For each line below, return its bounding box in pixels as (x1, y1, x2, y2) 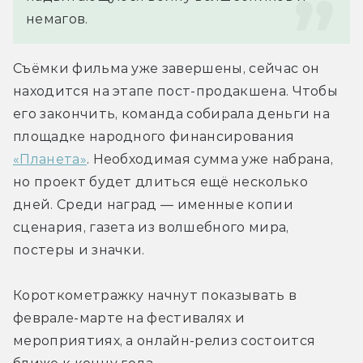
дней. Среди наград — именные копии (13, 196, 293, 212)
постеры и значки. (13, 241, 145, 258)
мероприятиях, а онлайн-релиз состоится (13, 332, 316, 348)
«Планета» (13, 151, 87, 167)
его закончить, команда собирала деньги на (13, 105, 331, 122)
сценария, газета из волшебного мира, (13, 219, 289, 235)
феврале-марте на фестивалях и (13, 310, 246, 326)
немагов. (26, 11, 88, 27)
